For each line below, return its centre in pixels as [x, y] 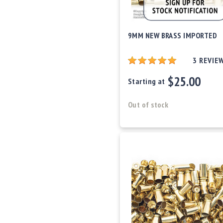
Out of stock [148, 104]
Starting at [146, 81]
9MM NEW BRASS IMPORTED [172, 35]
